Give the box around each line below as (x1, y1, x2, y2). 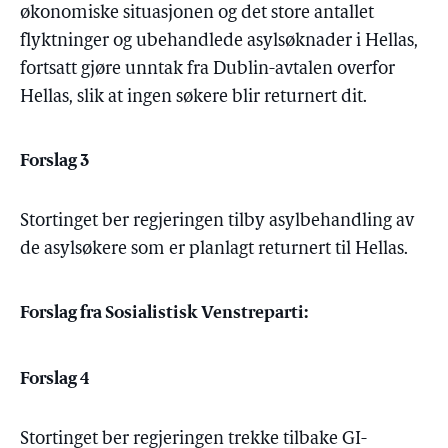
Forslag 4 (20, 365, 90, 390)
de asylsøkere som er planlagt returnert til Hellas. (20, 240, 408, 259)
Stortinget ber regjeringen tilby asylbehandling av (20, 212, 414, 231)
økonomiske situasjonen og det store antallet (20, 4, 374, 23)
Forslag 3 (20, 147, 90, 172)
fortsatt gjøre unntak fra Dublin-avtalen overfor (20, 60, 395, 79)
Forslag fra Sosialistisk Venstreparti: (20, 299, 308, 324)
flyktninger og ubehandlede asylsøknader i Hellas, (20, 32, 418, 51)
